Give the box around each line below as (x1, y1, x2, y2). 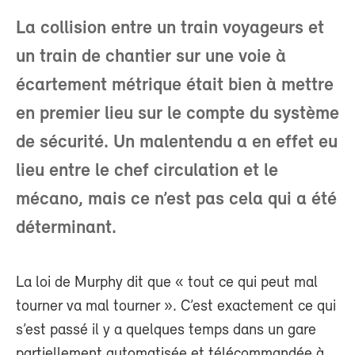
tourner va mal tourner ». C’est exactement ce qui (16, 299, 336, 315)
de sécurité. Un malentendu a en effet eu (16, 133, 338, 152)
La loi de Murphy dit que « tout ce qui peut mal (16, 275, 318, 291)
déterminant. (16, 219, 116, 238)
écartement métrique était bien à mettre (16, 76, 334, 95)
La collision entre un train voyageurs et (16, 19, 324, 38)
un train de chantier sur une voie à (16, 48, 286, 67)
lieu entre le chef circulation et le (16, 162, 278, 181)
